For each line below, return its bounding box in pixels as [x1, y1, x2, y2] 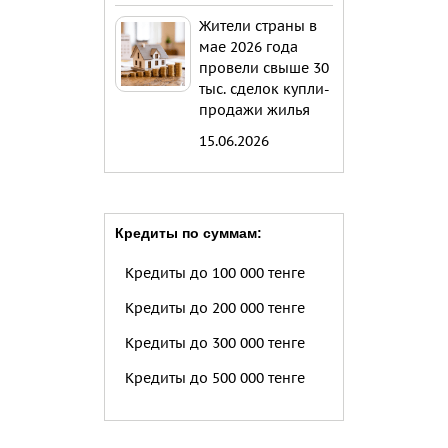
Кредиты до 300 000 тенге [125, 334, 305, 353]
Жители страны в [199, 17, 317, 36]
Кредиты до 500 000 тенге [125, 369, 305, 388]
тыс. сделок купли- [199, 80, 330, 99]
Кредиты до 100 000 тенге [125, 264, 305, 283]
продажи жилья [199, 101, 310, 120]
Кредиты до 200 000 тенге [125, 299, 305, 318]
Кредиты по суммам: [115, 225, 262, 242]
